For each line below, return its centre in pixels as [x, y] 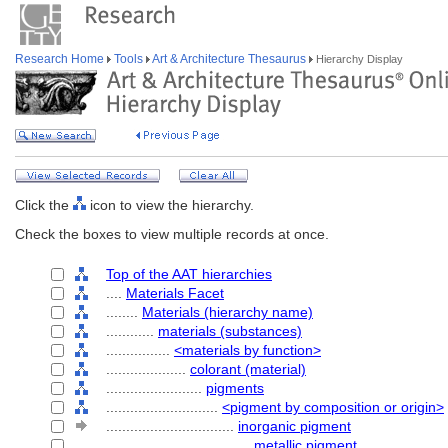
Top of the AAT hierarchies [189, 274]
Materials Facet [175, 293]
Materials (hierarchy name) [227, 312]
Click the [44, 205]
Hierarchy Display [358, 59]
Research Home [61, 59]
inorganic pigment [294, 426]
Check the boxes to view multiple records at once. [172, 234]
